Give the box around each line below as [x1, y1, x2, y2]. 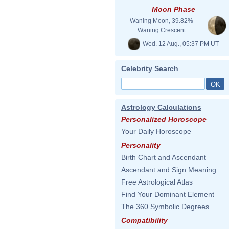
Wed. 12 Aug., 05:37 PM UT [141, 40, 219, 48]
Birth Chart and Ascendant [121, 153, 206, 162]
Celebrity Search [121, 64, 178, 73]
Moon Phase [151, 5, 195, 13]
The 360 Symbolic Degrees [121, 202, 209, 211]
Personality [121, 141, 161, 149]
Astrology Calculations [121, 103, 201, 111]
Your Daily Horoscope [121, 127, 191, 135]
